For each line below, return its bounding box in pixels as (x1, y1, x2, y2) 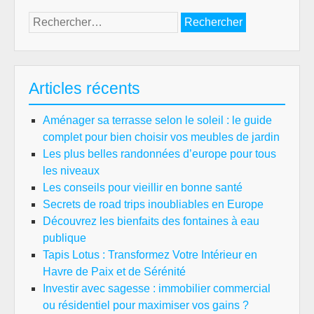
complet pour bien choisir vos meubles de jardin (43, 131, 280, 143)
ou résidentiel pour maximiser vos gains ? (43, 299, 249, 311)
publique (43, 232, 86, 244)
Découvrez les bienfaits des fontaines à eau (43, 215, 259, 227)
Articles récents (29, 79, 140, 97)
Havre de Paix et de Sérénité (43, 266, 186, 278)
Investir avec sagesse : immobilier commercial (43, 282, 271, 294)
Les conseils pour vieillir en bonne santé (43, 182, 243, 193)
